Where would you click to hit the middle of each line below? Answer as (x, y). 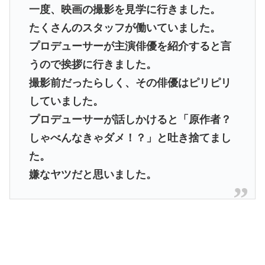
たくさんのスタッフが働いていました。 (125, 28)
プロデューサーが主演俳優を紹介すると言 (130, 46)
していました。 (66, 101)
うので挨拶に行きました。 (93, 64)
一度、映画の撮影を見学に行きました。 (125, 9)
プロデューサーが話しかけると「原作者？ (130, 119)
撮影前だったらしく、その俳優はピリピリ (130, 83)
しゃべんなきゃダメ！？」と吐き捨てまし (130, 138)
